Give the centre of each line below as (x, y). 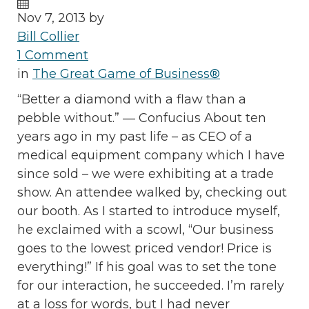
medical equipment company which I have (151, 156)
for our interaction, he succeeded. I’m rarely (151, 286)
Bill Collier (48, 37)
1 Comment (53, 56)
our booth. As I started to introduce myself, (149, 211)
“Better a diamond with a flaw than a (132, 100)
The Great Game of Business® (126, 74)
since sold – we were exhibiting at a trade (146, 174)
